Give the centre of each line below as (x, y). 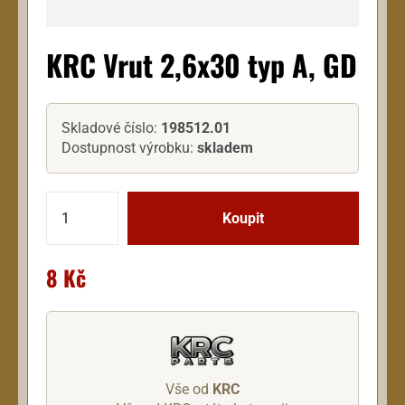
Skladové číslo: (111, 128)
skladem (225, 148)
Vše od (189, 389)
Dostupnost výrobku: (129, 148)
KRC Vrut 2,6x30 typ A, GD (202, 65)
